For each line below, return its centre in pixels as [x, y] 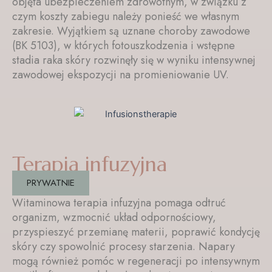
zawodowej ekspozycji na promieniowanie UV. [121, 75]
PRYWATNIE [51, 182]
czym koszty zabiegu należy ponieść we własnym [126, 17]
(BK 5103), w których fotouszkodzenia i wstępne [124, 46]
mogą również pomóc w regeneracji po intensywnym [136, 261]
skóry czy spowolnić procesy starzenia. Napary [124, 246]
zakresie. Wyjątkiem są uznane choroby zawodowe [131, 31]
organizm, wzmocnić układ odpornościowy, [114, 217]
